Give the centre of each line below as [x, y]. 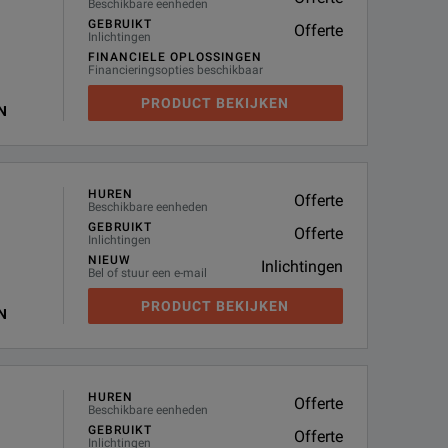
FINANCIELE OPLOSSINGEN [174, 57]
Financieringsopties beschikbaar [175, 70]
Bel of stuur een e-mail [147, 273]
